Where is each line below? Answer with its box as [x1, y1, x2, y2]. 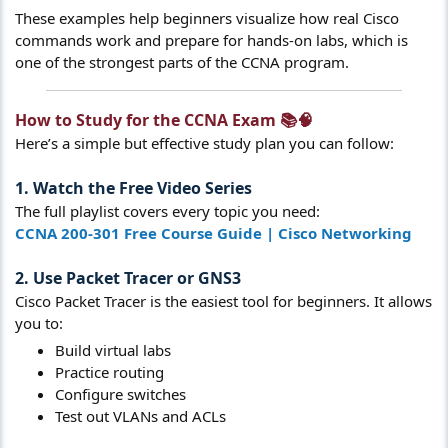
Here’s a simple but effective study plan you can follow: [15, 133, 394, 153]
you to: [15, 313, 63, 333]
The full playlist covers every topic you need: [15, 201, 320, 221]
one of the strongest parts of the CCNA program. [15, 52, 349, 72]
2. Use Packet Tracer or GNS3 [15, 267, 241, 289]
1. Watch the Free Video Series [15, 177, 252, 199]
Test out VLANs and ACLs [55, 405, 226, 426]
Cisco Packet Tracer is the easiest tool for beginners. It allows [15, 291, 432, 311]
